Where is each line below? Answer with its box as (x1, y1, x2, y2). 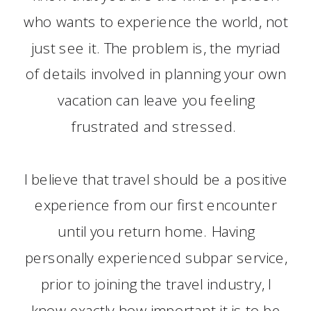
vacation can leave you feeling (58, 90, 255, 110)
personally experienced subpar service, (24, 247, 287, 267)
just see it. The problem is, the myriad (31, 37, 281, 58)
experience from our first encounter (35, 195, 278, 215)
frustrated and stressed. (71, 116, 241, 136)
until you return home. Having (58, 221, 255, 242)
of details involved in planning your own (26, 64, 287, 84)
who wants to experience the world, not (24, 11, 289, 31)
